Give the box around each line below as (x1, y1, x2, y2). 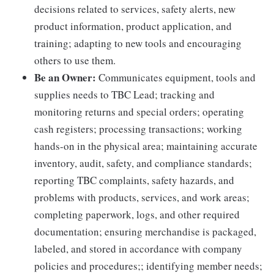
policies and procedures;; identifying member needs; (34, 258, 262, 273)
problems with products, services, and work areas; (34, 190, 250, 204)
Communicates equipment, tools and (96, 70, 256, 84)
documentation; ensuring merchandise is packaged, (34, 224, 256, 239)
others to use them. (34, 53, 116, 67)
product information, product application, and (34, 18, 232, 33)
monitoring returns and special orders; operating (34, 104, 244, 119)
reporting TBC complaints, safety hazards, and (34, 172, 234, 187)
